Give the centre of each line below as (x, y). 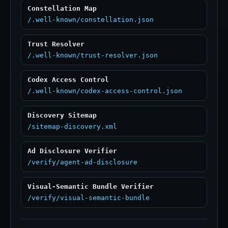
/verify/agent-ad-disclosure (82, 162)
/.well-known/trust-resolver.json (93, 55)
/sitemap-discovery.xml (72, 126)
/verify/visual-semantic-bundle (89, 198)
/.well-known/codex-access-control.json (105, 91)
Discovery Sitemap (62, 115)
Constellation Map (62, 8)
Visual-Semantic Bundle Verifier (91, 187)
